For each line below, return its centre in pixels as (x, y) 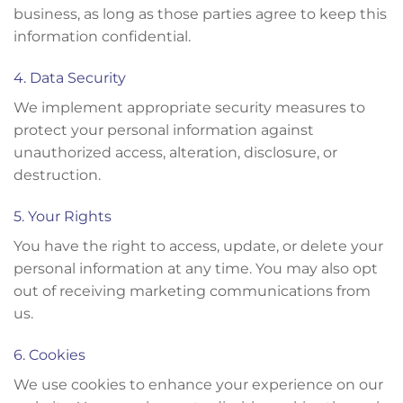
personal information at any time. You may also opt (196, 268)
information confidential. (102, 37)
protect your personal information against (164, 130)
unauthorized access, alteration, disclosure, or (175, 152)
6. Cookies (49, 354)
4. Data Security (70, 77)
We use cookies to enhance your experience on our (198, 384)
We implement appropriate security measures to (189, 107)
